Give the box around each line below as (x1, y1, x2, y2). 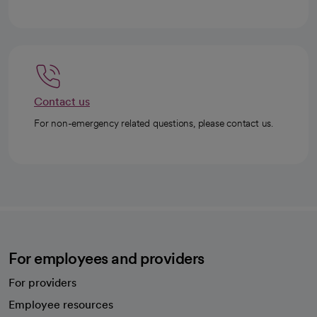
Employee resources (8, 298, 113, 311)
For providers (8, 276, 76, 289)
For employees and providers (8, 249, 204, 267)
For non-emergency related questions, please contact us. (34, 117, 273, 129)
